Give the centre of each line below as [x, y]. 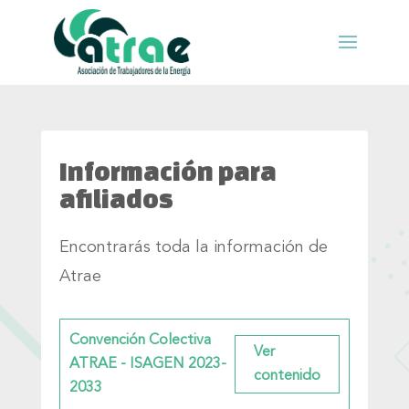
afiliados [116, 198]
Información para [168, 171]
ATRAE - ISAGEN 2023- [147, 364]
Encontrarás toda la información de [193, 247]
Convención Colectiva [140, 340]
